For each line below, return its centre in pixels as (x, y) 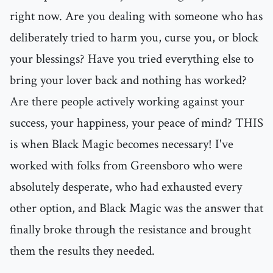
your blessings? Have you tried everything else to (132, 59)
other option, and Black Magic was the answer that (136, 208)
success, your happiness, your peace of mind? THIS (136, 123)
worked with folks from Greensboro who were (126, 166)
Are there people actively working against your (127, 102)
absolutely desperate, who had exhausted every (126, 187)
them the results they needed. (82, 251)
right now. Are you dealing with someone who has (136, 16)
